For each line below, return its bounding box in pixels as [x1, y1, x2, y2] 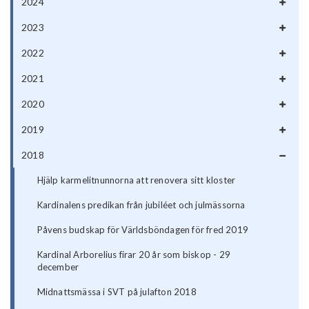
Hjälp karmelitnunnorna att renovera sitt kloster [37, 175, 236, 186]
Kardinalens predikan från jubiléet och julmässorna [37, 199, 246, 211]
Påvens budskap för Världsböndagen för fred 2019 [37, 224, 249, 236]
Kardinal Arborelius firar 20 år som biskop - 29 [37, 249, 231, 261]
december [37, 261, 79, 273]
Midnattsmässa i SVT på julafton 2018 [37, 286, 197, 298]
